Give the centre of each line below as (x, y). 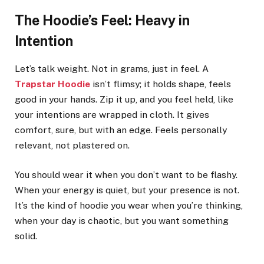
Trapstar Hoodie (52, 84)
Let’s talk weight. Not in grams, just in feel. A (112, 69)
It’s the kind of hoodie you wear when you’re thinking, (129, 206)
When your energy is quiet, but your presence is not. (127, 190)
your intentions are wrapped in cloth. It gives (112, 115)
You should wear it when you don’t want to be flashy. (126, 175)
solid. (26, 236)
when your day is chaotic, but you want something (122, 221)
